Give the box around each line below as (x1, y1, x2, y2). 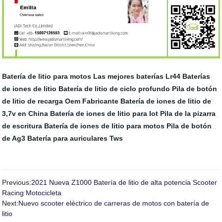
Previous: (2, 178, 32, 187)
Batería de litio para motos (2, 72, 92, 81)
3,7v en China (2, 110, 49, 118)
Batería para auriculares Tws (27, 134, 123, 143)
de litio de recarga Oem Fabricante (2, 97, 119, 106)
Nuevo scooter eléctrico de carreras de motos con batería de (18, 199, 210, 208)
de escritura (2, 122, 43, 130)
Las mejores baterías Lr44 (93, 72, 181, 81)
